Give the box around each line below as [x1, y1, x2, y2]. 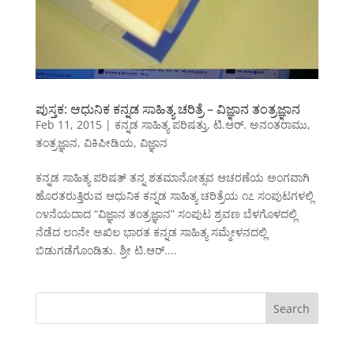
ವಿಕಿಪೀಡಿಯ [83, 135, 134, 151]
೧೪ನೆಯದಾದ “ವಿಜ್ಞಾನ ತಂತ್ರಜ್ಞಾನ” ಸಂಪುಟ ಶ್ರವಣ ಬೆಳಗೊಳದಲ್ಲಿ [35, 206, 297, 222]
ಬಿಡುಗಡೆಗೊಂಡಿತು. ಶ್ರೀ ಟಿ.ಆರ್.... [35, 243, 177, 258]
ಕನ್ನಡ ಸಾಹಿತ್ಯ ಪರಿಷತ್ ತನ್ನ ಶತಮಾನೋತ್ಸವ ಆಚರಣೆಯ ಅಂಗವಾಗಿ [35, 170, 310, 186]
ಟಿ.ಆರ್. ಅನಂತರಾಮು [213, 117, 307, 133]
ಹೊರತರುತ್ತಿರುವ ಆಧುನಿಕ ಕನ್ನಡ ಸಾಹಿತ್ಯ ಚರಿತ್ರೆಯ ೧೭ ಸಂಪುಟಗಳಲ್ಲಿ [35, 188, 314, 204]
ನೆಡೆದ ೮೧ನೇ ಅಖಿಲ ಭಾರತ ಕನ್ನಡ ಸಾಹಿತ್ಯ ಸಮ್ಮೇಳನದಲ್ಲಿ [35, 224, 267, 240]
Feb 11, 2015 [35, 117, 102, 133]
